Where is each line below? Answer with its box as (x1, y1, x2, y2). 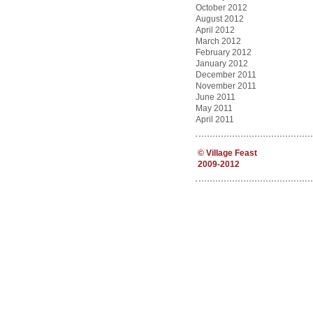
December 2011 (195, 70, 256, 80)
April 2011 (195, 115, 234, 124)
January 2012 (195, 59, 248, 68)
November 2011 (195, 81, 256, 91)
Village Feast (205, 148, 257, 158)
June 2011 (195, 92, 235, 102)
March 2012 (195, 36, 241, 46)
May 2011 (195, 103, 233, 113)
